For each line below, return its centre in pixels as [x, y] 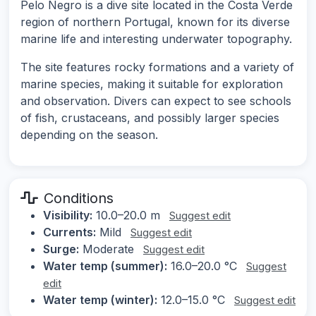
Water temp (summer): [105, 266]
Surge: [61, 249]
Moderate [108, 249]
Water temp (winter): [100, 300]
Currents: [69, 232]
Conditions [79, 199]
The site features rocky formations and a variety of [157, 67]
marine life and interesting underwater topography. [156, 39]
